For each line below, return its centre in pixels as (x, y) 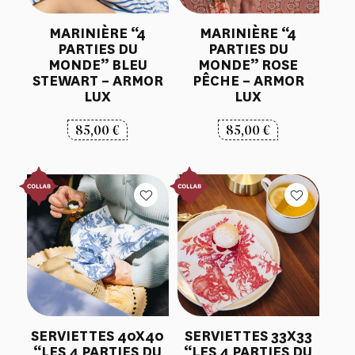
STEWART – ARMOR (97, 81)
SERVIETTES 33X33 (248, 336)
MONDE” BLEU (97, 65)
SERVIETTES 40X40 (98, 336)
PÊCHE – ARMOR (248, 81)
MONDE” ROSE (248, 65)
